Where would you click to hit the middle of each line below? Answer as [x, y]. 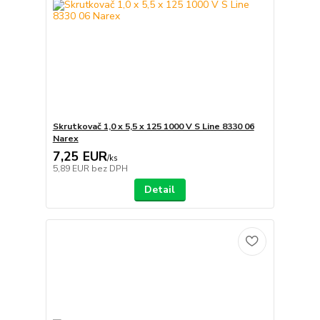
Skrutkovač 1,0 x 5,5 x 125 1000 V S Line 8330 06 [153, 127]
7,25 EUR [80, 157]
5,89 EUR [72, 169]
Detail [160, 190]
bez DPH [109, 169]
